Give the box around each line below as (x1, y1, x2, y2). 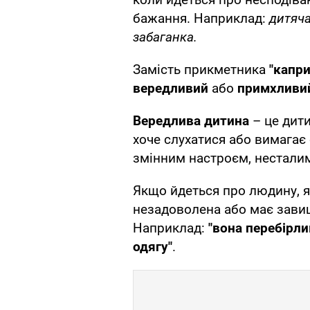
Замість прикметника (133, 62, 269, 78)
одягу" (133, 239, 172, 255)
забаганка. (133, 29, 197, 46)
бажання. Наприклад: (133, 10, 269, 27)
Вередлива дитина (133, 113, 249, 129)
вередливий (133, 80, 208, 97)
